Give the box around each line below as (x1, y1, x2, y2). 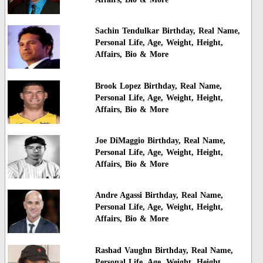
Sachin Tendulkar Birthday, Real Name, (95, 26, 240, 36)
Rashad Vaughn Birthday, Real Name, (95, 245, 233, 255)
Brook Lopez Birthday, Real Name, (95, 81, 222, 90)
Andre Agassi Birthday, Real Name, (95, 191, 223, 200)
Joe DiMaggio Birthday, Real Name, (95, 136, 225, 146)
